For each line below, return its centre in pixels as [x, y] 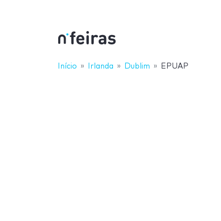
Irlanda [101, 66]
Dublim [137, 66]
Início [67, 66]
